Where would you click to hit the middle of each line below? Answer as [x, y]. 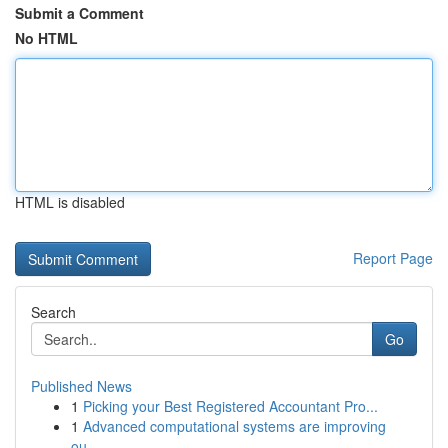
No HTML [46, 38]
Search [53, 312]
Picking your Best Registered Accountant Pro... [230, 406]
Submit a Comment [79, 13]
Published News [81, 386]
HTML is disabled [70, 202]
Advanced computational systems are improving [234, 426]
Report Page [393, 258]
